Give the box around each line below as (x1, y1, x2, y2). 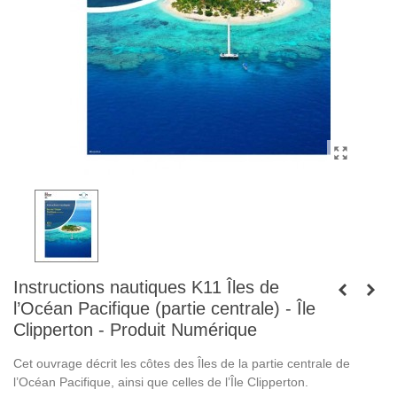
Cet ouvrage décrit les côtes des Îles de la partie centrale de (13, 356, 350, 370)
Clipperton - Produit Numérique (13, 320, 257, 339)
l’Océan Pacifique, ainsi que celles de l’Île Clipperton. (13, 375, 308, 389)
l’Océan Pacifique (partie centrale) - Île (13, 299, 315, 318)
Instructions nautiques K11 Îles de (13, 277, 279, 297)
